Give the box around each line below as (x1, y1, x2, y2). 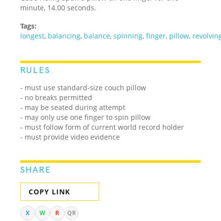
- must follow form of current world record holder (20, 122, 184, 132)
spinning (113, 31, 143, 40)
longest (20, 31, 45, 40)
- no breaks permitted (20, 92, 93, 102)
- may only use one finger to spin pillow (20, 112, 151, 122)
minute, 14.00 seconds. (20, 2, 97, 12)
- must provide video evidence (20, 132, 120, 142)
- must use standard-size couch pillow (20, 82, 147, 92)
